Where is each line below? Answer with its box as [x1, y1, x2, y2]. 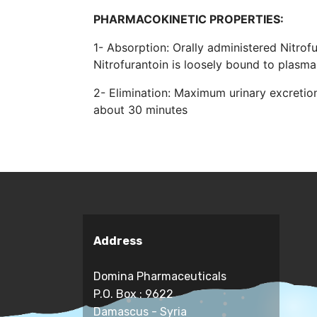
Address [93, 234, 142, 248]
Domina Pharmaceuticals [93, 269, 226, 283]
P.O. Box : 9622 [93, 287, 173, 301]
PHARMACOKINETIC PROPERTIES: [93, 11, 284, 26]
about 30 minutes [93, 102, 188, 117]
